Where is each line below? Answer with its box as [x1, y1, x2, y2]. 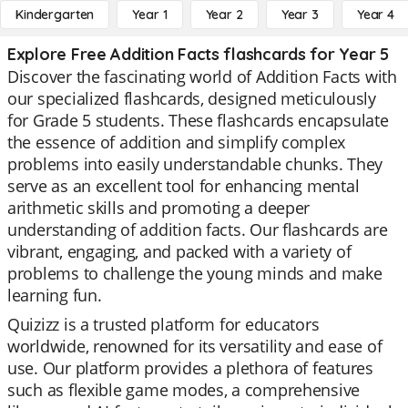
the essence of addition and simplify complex [7, 131, 346, 153]
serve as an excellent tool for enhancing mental [7, 175, 360, 197]
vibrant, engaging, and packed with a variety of [7, 240, 352, 262]
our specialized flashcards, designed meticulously [7, 87, 376, 109]
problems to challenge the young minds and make [7, 262, 382, 284]
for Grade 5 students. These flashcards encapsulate [7, 109, 389, 131]
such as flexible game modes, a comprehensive [7, 379, 361, 401]
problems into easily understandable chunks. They [7, 153, 383, 175]
